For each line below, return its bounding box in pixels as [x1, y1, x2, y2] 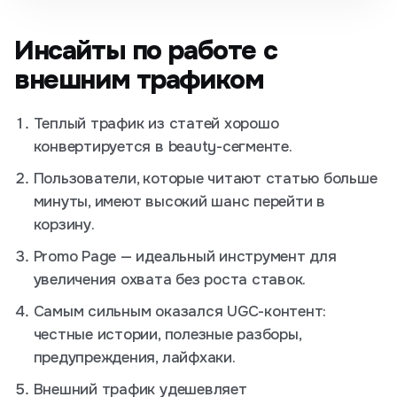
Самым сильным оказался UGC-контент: [33, 302, 327, 322]
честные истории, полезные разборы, [33, 325, 301, 345]
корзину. [33, 215, 95, 235]
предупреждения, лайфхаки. [33, 348, 236, 368]
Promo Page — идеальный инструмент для [33, 247, 337, 267]
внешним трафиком [14, 63, 264, 97]
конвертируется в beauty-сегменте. [33, 137, 292, 157]
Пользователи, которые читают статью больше [33, 169, 378, 189]
